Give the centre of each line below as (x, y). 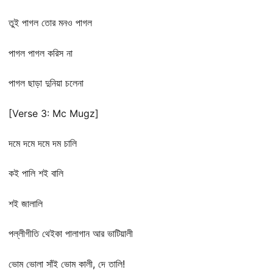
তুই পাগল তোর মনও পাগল (50, 23)
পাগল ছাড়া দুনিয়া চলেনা (46, 83)
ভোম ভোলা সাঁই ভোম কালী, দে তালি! (67, 264)
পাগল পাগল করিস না (41, 53)
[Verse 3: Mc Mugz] (54, 113)
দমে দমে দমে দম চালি (43, 143)
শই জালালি (26, 203)
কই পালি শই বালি (36, 173)
